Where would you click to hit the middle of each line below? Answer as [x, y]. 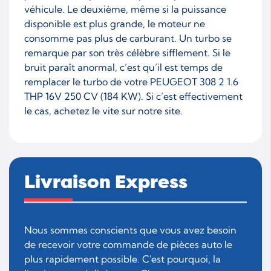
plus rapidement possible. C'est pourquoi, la [122, 259]
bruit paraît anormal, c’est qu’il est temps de [123, 67]
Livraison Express [106, 182]
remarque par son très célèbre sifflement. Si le [127, 52]
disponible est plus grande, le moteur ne [115, 23]
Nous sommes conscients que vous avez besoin [130, 230]
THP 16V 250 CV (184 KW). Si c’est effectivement [133, 96]
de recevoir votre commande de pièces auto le [128, 244]
